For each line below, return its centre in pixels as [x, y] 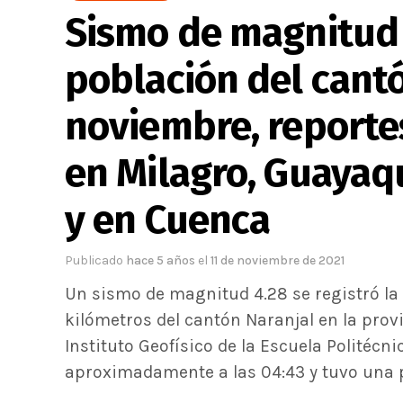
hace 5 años [162, 260]
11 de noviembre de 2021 [278, 260]
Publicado [94, 260]
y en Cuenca [168, 220]
